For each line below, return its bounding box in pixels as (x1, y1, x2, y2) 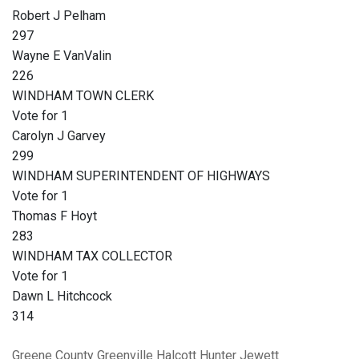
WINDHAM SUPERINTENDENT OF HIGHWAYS (12, 168, 270, 184)
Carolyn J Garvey (12, 128, 106, 144)
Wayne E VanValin (12, 48, 111, 64)
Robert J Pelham (12, 8, 106, 24)
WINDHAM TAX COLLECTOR (12, 248, 172, 264)
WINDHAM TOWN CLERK (12, 88, 154, 104)
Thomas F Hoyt (12, 208, 97, 224)
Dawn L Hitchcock (12, 288, 112, 305)
